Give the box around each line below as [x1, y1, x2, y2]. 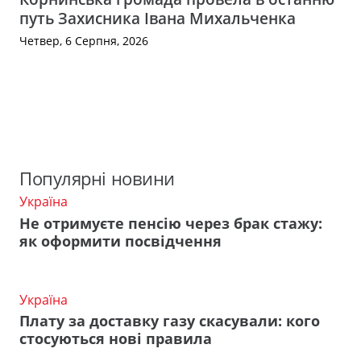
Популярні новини [19, 166, 175, 192]
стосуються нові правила [19, 329, 212, 349]
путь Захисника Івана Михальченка [19, 6, 296, 29]
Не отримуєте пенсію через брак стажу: [19, 213, 322, 233]
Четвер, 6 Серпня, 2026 [19, 32, 148, 48]
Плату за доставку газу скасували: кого [19, 311, 320, 331]
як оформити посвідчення [19, 230, 222, 251]
